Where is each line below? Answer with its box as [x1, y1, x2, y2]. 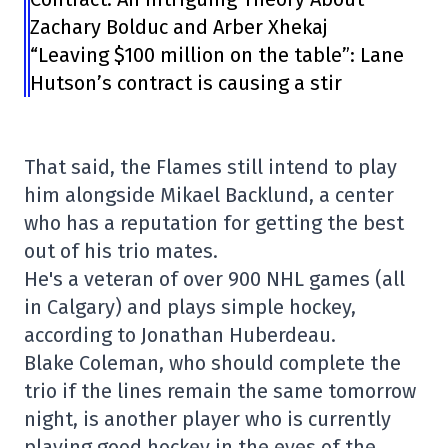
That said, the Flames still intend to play [24, 155, 397, 180]
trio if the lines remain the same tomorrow [24, 379, 416, 404]
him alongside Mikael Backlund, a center [24, 183, 394, 208]
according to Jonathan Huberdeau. [24, 323, 336, 348]
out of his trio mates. [24, 239, 218, 264]
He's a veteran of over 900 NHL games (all [24, 267, 405, 292]
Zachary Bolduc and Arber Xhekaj [29, 15, 328, 40]
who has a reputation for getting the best [24, 211, 404, 236]
